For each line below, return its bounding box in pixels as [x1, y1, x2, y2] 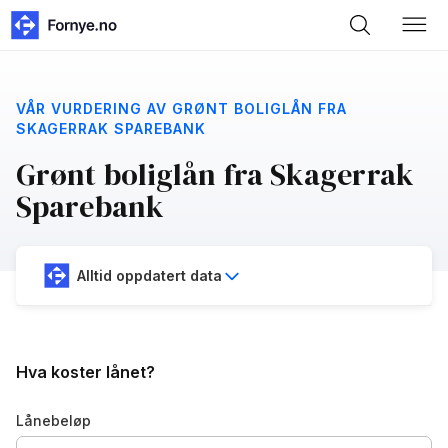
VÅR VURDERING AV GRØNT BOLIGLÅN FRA [16, 100, 347, 117]
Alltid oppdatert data [77, 266, 222, 284]
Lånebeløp [16, 412, 91, 430]
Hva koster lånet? [16, 362, 155, 383]
